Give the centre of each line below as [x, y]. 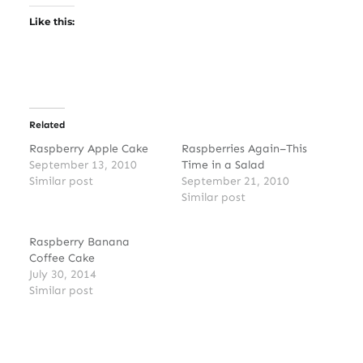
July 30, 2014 [62, 274]
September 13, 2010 [83, 164]
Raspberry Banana [79, 241]
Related [47, 124]
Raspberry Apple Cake [88, 148]
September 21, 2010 [235, 181]
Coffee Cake [62, 258]
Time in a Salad [223, 164]
